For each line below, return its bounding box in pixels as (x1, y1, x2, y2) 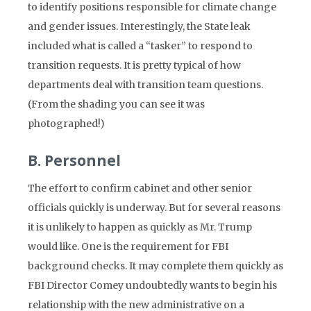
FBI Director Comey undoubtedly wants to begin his (28, 279, 277, 292)
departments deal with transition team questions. (28, 78, 263, 91)
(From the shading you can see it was (28, 98, 205, 110)
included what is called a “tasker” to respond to (28, 40, 253, 52)
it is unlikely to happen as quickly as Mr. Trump (28, 221, 252, 233)
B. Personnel (28, 151, 121, 170)
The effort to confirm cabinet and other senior (28, 182, 252, 194)
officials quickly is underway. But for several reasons (28, 201, 280, 214)
